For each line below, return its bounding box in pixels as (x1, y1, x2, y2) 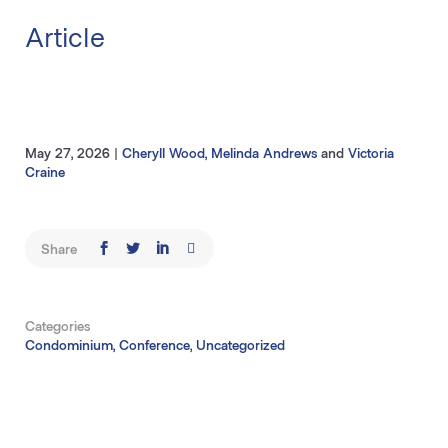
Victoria (347, 144, 394, 161)
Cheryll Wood (121, 144, 205, 161)
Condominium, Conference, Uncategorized (24, 336, 285, 353)
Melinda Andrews (210, 144, 317, 161)
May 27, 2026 (24, 144, 114, 161)
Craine (24, 163, 65, 180)
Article (24, 19, 105, 53)
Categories (24, 317, 90, 334)
